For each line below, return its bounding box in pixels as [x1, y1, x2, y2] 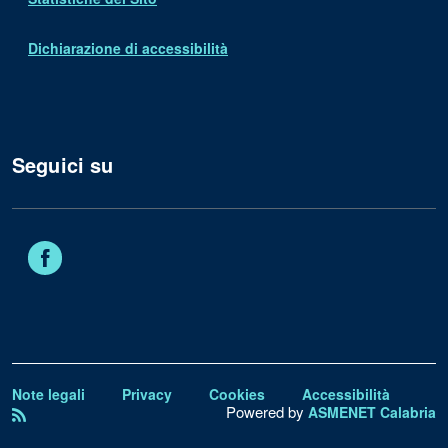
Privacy [122, 384, 172, 404]
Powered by [226, 401, 308, 422]
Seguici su [12, 150, 114, 179]
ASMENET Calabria [308, 402, 436, 422]
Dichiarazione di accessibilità [28, 38, 228, 58]
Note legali [12, 384, 85, 404]
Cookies [209, 384, 265, 404]
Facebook [62, 239, 131, 259]
